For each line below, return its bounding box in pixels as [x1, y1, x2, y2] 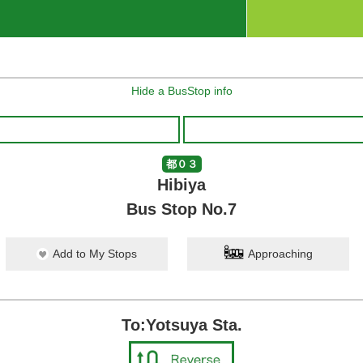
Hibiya [157, 176, 206, 194]
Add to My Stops [53, 247, 137, 260]
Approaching [248, 247, 313, 260]
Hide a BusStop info [130, 84, 233, 97]
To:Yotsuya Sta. [121, 316, 242, 334]
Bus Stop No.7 [126, 200, 237, 218]
